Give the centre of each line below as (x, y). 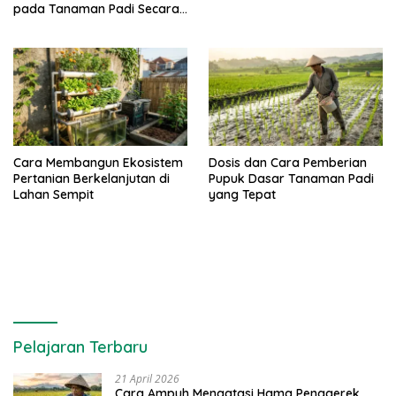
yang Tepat (242, 195)
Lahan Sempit (53, 195)
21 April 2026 (147, 379)
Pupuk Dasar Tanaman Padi (291, 179)
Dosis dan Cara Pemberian (288, 163)
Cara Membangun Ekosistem (98, 163)
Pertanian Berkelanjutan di (91, 179)
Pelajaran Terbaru (80, 347)
